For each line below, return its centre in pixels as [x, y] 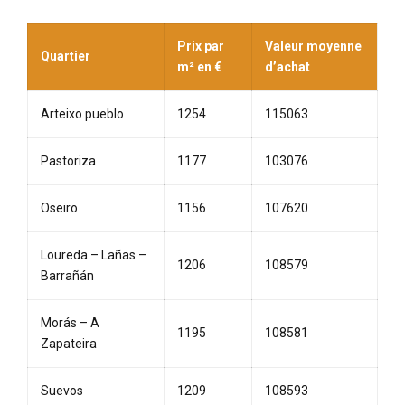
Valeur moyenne [313, 47]
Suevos [62, 391]
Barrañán [67, 276]
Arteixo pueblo [82, 114]
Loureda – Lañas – [94, 255]
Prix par [201, 47]
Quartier [66, 57]
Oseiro [59, 208]
